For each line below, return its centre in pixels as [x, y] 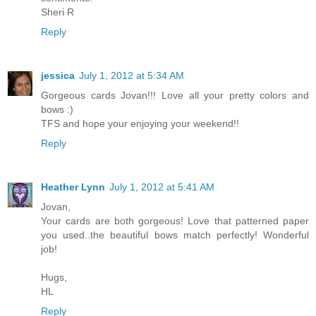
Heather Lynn [73, 187]
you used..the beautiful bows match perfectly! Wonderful [175, 235]
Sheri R [57, 12]
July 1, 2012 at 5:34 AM [132, 76]
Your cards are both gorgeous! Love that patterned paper [175, 221]
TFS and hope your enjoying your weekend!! [140, 124]
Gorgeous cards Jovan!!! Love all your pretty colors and [175, 96]
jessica [58, 76]
